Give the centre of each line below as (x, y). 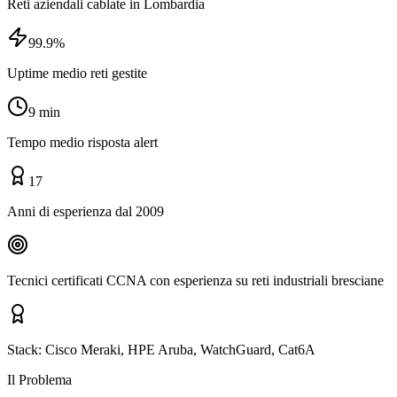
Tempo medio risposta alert (82, 142)
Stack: (26, 349)
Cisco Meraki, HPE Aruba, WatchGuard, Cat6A (180, 349)
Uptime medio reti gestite (77, 73)
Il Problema (39, 379)
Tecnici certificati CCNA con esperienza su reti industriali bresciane (195, 280)
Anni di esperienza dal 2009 (86, 211)
